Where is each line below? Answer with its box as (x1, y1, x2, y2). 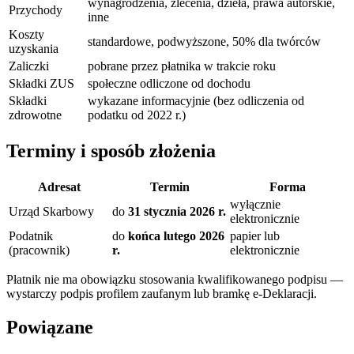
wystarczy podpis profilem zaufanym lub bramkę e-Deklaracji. (6, 287, 317, 301)
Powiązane (6, 317, 93, 338)
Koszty (9, 28, 44, 42)
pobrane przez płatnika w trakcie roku (88, 59, 276, 73)
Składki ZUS (9, 77, 74, 91)
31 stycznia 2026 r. (128, 205, 226, 219)
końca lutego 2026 (128, 229, 224, 243)
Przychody (9, 3, 62, 17)
